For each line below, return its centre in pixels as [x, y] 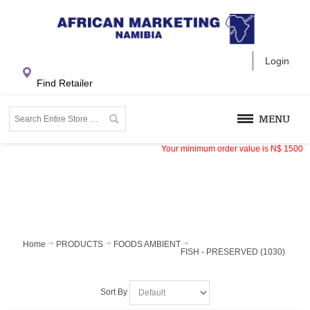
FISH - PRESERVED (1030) [233, 252]
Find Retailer [65, 83]
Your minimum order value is [216, 148]
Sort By [113, 292]
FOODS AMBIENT [147, 244]
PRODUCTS [80, 244]
